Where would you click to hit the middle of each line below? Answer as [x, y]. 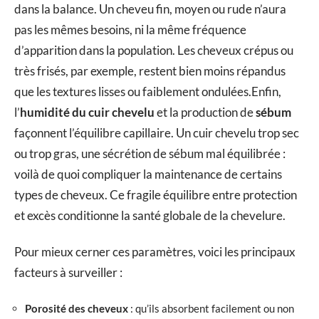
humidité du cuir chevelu [87, 112]
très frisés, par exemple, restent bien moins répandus [150, 70]
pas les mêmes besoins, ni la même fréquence [130, 29]
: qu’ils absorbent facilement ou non [211, 308]
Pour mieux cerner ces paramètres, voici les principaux [155, 252]
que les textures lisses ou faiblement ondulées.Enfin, [148, 91]
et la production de [205, 112]
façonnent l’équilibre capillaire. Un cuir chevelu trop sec [157, 132]
